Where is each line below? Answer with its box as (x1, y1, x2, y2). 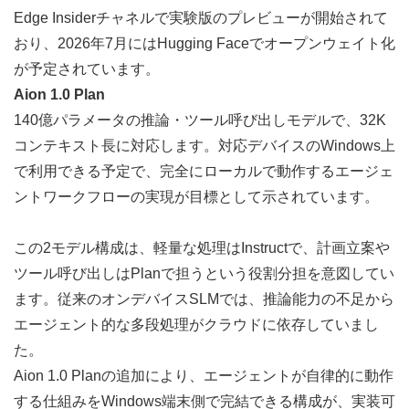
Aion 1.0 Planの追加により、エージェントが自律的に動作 (14, 368, 393, 384)
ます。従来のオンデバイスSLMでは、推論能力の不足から (14, 291, 394, 308)
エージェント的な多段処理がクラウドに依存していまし (14, 317, 379, 333)
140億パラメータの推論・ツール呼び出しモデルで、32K (14, 112, 386, 129)
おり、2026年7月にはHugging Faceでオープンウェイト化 (14, 36, 395, 52)
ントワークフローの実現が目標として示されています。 (14, 189, 379, 205)
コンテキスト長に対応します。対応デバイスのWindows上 (14, 138, 395, 154)
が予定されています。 (14, 61, 160, 78)
